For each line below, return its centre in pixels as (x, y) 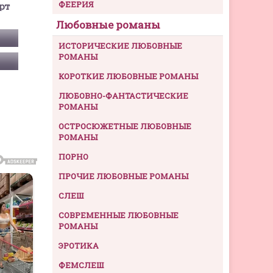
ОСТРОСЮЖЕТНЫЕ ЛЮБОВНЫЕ (125, 126)
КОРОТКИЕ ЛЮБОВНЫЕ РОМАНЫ (128, 76)
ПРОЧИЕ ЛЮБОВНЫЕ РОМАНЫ (123, 176)
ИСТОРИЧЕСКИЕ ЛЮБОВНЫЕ (120, 46)
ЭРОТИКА (79, 246)
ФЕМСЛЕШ (81, 265)
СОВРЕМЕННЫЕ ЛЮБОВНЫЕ (119, 215)
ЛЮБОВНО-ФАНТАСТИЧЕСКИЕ (123, 96)
